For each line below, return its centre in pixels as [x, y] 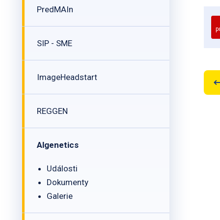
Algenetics [58, 145]
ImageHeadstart [67, 77]
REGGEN [52, 111]
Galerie [60, 196]
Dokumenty [68, 182]
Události [62, 168]
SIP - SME [55, 43]
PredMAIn [55, 9]
